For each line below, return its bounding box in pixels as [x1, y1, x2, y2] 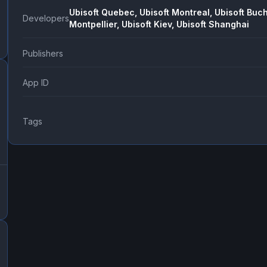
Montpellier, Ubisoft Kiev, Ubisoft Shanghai [69, 19, 249, 29]
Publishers [22, 48, 63, 58]
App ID [22, 77, 49, 88]
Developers [22, 13, 69, 23]
